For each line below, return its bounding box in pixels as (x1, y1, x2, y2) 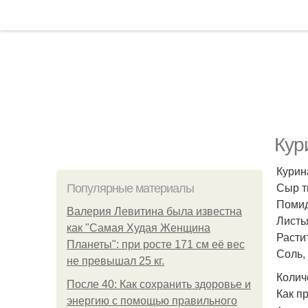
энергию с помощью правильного (67, 295, 237, 307)
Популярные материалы (67, 181, 194, 195)
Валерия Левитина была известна (67, 206, 242, 217)
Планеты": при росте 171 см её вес (67, 239, 245, 250)
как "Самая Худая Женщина (67, 222, 210, 234)
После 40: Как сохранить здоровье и (67, 278, 251, 290)
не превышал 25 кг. (67, 255, 164, 267)
